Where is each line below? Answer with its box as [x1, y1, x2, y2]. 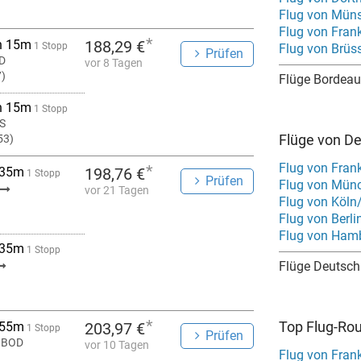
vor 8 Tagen [85, 56, 143, 69]
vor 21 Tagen [85, 184, 149, 197]
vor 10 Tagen [85, 338, 149, 351]
